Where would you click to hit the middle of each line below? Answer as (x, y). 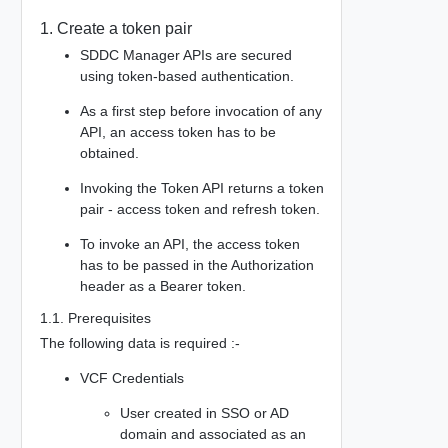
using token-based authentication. (186, 75)
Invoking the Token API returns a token (201, 187)
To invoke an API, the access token (189, 243)
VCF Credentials (131, 377)
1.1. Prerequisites (95, 317)
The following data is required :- (139, 342)
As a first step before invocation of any (200, 110)
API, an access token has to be (177, 131)
